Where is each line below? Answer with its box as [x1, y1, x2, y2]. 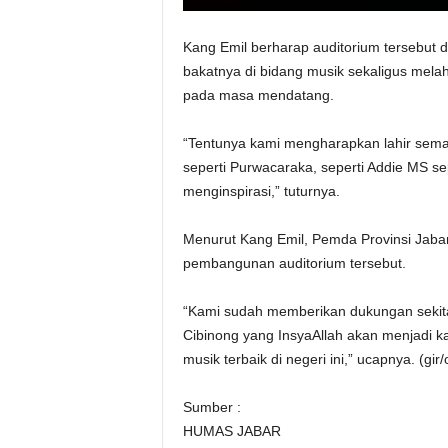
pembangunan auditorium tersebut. [182, 255, 406, 271]
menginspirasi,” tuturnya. [182, 183, 340, 199]
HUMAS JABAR [182, 423, 281, 439]
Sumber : [182, 399, 241, 415]
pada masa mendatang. [182, 87, 334, 103]
